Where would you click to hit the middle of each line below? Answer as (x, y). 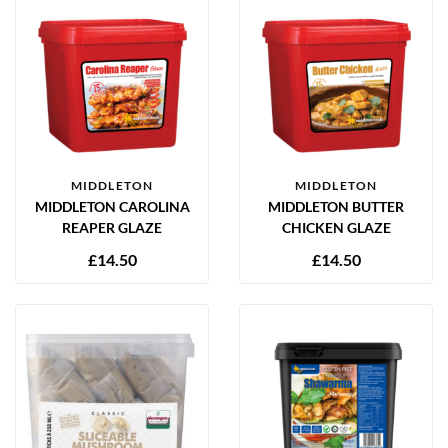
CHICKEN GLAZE (336, 227)
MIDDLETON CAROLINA (112, 206)
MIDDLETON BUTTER (336, 206)
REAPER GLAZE (112, 227)
